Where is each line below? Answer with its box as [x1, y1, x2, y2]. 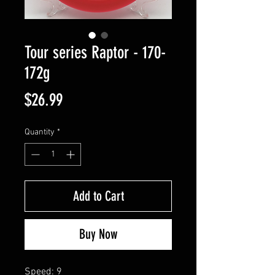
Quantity [25, 126, 55, 137]
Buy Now [79, 225, 117, 242]
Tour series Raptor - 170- [25, 42, 166, 63]
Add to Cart [72, 187, 124, 204]
